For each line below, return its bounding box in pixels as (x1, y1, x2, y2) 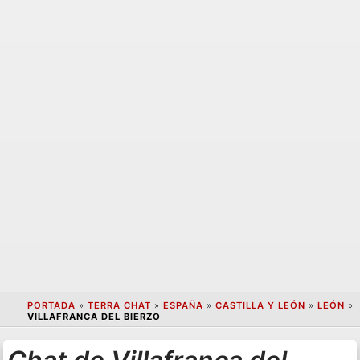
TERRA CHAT (87, 300, 151, 312)
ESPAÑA (162, 300, 203, 312)
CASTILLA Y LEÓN (215, 300, 305, 312)
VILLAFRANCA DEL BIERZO (27, 311, 161, 323)
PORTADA (27, 300, 76, 312)
